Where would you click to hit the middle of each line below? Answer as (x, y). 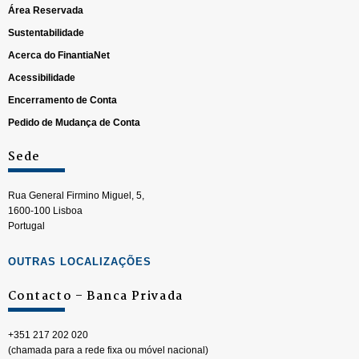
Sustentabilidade (46, 33)
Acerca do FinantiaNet (59, 55)
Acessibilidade (42, 78)
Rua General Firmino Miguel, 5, (76, 196)
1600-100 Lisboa (45, 211)
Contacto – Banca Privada (96, 296)
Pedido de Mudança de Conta (74, 123)
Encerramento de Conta (63, 100)
